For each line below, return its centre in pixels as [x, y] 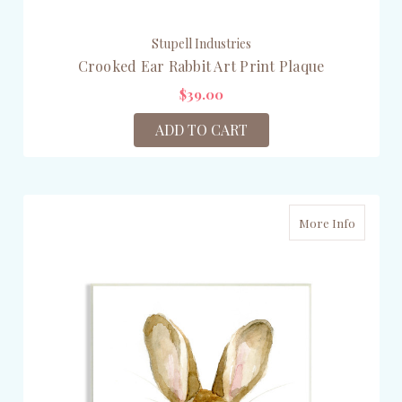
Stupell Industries [201, 43]
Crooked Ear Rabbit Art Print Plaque [201, 66]
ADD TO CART [201, 129]
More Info [327, 223]
